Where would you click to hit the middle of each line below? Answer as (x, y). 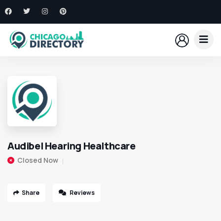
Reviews (82, 192)
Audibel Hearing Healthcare (72, 146)
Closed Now (38, 160)
